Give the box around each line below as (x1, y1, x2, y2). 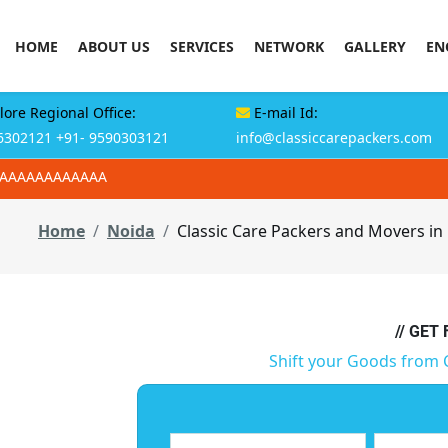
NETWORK (254, 36, 324, 56)
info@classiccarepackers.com (236, 128, 432, 147)
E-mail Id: (250, 103, 318, 122)
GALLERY (344, 36, 406, 56)
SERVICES (170, 36, 234, 56)
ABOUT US (78, 36, 150, 56)
